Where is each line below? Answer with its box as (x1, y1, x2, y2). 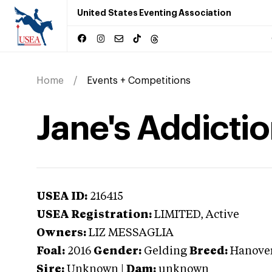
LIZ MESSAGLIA (89, 228, 174, 239)
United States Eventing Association (77, 8, 231, 17)
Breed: (189, 246, 228, 257)
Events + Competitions (87, 76, 191, 86)
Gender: (93, 246, 141, 257)
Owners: (36, 228, 86, 239)
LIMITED (154, 209, 200, 220)
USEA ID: (36, 191, 87, 202)
